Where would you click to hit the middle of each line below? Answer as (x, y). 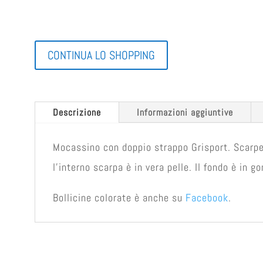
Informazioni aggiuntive (185, 113)
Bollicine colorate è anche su (119, 198)
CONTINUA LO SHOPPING (101, 55)
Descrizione (77, 113)
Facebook (207, 198)
